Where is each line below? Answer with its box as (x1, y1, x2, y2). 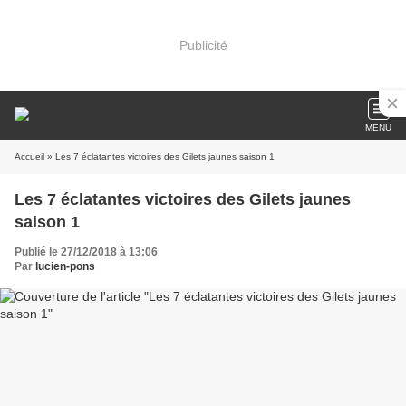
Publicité (179, 37, 227, 53)
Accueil (14, 151, 44, 161)
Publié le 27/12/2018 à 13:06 (14, 246, 158, 258)
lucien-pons (35, 260, 95, 273)
